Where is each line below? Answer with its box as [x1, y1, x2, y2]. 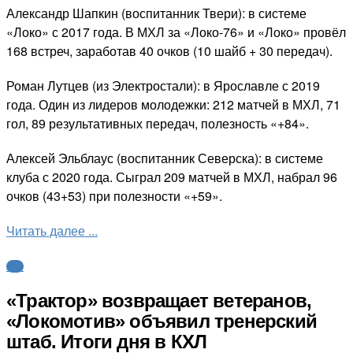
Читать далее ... [6, 221, 98, 240]
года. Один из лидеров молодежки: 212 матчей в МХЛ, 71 [6, 95, 340, 113]
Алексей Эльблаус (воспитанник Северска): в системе [6, 148, 323, 167]
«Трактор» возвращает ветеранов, [6, 290, 312, 312]
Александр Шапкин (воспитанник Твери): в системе [6, 3, 307, 22]
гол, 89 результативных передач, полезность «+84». [6, 113, 309, 132]
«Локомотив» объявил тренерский [6, 310, 318, 333]
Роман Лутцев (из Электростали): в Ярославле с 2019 [6, 76, 320, 95]
